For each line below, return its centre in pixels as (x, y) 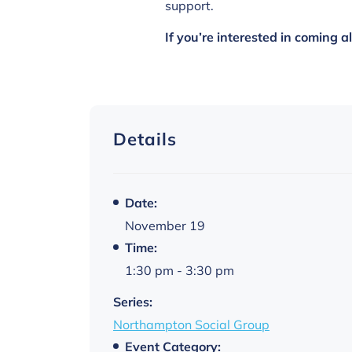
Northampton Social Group (191, 324)
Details (145, 138)
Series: (133, 301)
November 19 (165, 225)
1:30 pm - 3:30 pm (180, 270)
